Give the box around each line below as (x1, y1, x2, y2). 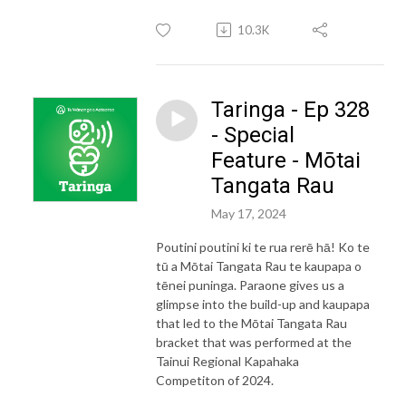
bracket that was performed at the (156, 333, 352, 350)
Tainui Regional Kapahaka (156, 353, 299, 369)
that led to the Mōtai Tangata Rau (156, 314, 347, 331)
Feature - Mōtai (211, 147, 361, 173)
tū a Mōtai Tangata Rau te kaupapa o (156, 257, 362, 274)
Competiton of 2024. (156, 372, 274, 388)
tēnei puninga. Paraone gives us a (156, 276, 344, 293)
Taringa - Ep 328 (211, 96, 370, 122)
